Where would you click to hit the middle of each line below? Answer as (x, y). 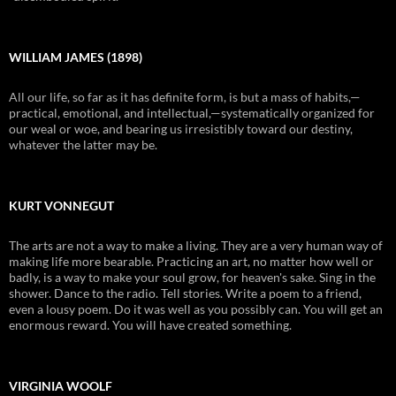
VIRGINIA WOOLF (61, 385)
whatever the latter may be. (83, 144)
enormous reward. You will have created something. (150, 324)
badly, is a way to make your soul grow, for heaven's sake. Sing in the (192, 277)
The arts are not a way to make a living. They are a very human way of (196, 245)
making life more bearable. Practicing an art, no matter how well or (191, 261)
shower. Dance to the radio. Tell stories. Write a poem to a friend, (185, 293)
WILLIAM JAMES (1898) (76, 57)
